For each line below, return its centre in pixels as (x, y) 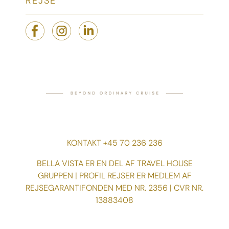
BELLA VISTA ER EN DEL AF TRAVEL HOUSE (114, 163)
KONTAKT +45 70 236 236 (114, 143)
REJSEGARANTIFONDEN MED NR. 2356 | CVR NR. (114, 188)
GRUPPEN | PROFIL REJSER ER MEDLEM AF (114, 175)
